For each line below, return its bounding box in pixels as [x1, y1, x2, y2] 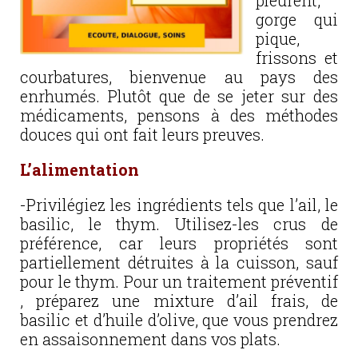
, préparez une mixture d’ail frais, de [20, 290, 338, 311]
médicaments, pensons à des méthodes [20, 105, 338, 125]
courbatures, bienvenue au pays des [20, 66, 338, 87]
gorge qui [256, 9, 338, 30]
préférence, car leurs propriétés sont [20, 233, 338, 253]
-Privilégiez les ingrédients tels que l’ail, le [20, 194, 338, 215]
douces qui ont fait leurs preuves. [20, 124, 265, 145]
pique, [256, 28, 300, 49]
